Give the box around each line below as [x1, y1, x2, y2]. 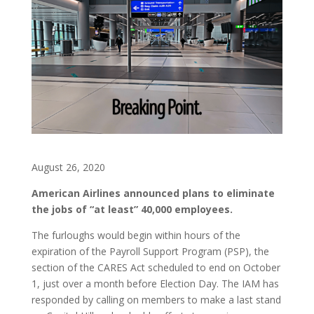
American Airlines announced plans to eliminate [31, 186, 275, 200]
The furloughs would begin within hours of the [31, 228, 240, 242]
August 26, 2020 [31, 160, 105, 174]
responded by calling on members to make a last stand [31, 292, 281, 306]
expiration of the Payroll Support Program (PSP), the [31, 244, 269, 258]
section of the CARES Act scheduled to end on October [31, 260, 280, 274]
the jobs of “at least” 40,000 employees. [31, 202, 233, 216]
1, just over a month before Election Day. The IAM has [31, 276, 279, 290]
